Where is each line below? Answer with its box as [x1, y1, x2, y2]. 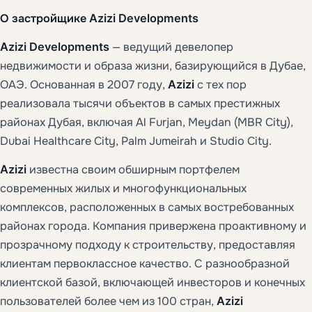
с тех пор [194, 77, 247, 92]
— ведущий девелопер [109, 39, 233, 54]
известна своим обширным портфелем [26, 162, 240, 177]
